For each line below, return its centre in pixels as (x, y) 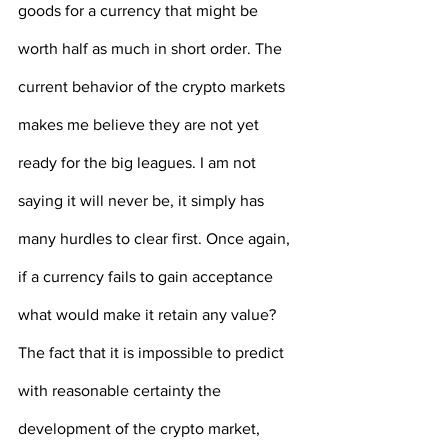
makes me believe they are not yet (140, 125)
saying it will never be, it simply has (143, 201)
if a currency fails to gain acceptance (147, 277)
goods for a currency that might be (140, 11)
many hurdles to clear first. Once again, (156, 239)
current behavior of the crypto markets (153, 87)
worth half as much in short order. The (152, 49)
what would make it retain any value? (149, 315)
